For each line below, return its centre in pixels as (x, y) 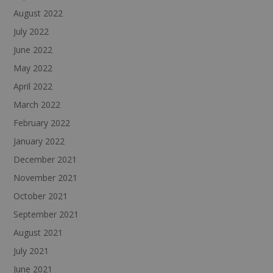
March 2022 (37, 104)
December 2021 (45, 159)
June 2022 (33, 49)
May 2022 (33, 68)
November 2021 (45, 177)
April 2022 (33, 86)
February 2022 (41, 122)
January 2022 (39, 141)
